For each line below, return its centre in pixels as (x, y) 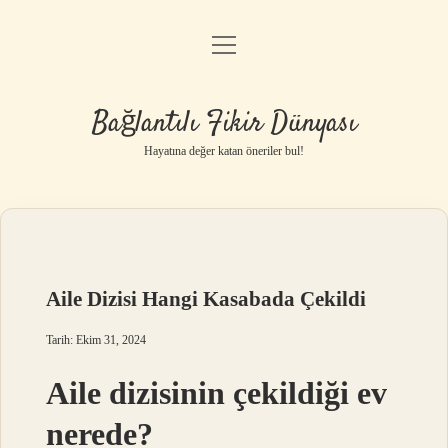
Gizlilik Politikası (224, 100)
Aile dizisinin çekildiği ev (217, 393)
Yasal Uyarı (224, 151)
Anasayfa (224, 49)
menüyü (242, 43)
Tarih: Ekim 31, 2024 (96, 340)
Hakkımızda (224, 202)
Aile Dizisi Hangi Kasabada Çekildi (206, 299)
